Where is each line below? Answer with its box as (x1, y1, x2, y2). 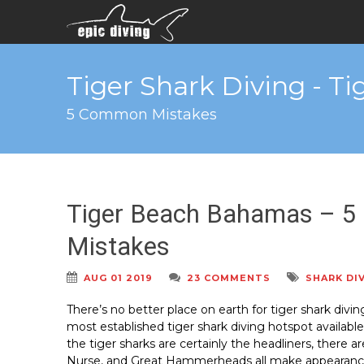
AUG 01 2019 (84, 272, 153, 284)
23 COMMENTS (187, 272, 271, 284)
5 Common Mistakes (67, 106, 217, 123)
